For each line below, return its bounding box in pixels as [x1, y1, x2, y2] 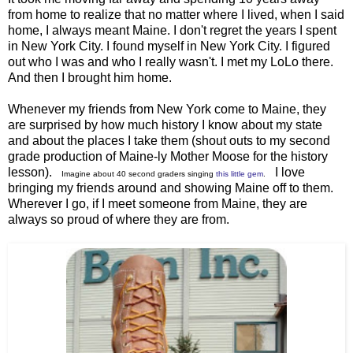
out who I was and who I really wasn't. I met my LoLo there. [8, 54, 333, 69]
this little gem [216, 169, 263, 178]
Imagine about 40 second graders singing [61, 169, 216, 178]
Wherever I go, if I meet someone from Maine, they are [8, 196, 307, 210]
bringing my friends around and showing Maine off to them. [8, 180, 333, 195]
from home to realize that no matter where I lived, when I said [8, 7, 344, 21]
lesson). [8, 165, 61, 179]
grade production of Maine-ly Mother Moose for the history [8, 149, 328, 163]
